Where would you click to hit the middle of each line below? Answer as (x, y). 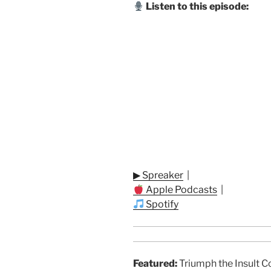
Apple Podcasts (181, 190)
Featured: (155, 264)
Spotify (162, 204)
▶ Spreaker (158, 175)
